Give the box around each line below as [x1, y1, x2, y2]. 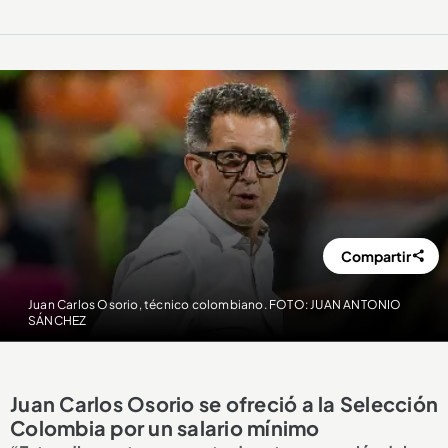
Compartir [341, 246, 412, 265]
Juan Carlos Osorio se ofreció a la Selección [10, 390, 438, 416]
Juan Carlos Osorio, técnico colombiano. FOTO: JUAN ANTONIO [27, 296, 402, 312]
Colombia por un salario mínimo [10, 414, 320, 440]
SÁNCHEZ [27, 312, 87, 328]
